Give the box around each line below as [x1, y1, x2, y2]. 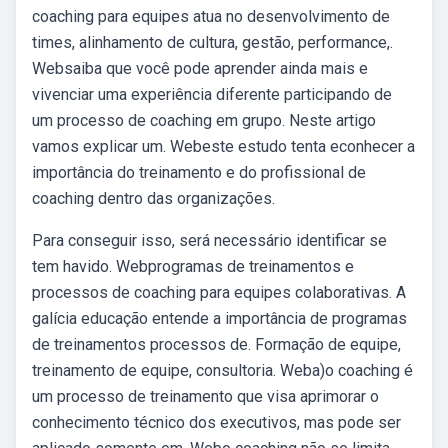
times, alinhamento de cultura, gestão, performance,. [32, 33, 393, 52]
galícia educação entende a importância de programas [32, 309, 407, 328]
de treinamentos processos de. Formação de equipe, [32, 335, 401, 354]
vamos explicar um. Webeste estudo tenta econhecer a [32, 137, 415, 156]
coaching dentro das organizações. [32, 189, 275, 208]
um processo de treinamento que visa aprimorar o [32, 387, 379, 406]
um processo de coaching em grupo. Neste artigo [32, 111, 376, 130]
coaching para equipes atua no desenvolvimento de [32, 7, 390, 26]
